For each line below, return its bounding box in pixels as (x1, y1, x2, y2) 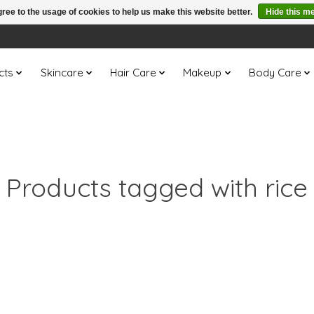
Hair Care (109, 66, 156, 80)
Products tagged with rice (6, 171, 308, 203)
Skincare (40, 66, 83, 80)
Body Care (248, 66, 301, 80)
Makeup (183, 66, 222, 80)
